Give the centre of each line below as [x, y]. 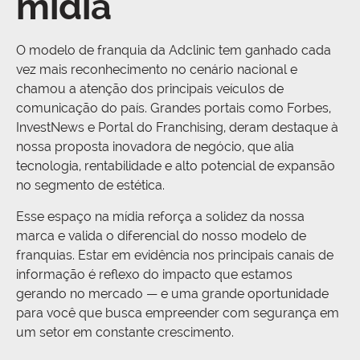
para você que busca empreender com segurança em [178, 313]
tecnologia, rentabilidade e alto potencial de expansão [176, 166]
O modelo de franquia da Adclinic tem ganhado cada [174, 51]
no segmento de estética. [90, 186]
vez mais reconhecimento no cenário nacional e [157, 70]
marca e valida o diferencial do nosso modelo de [161, 235]
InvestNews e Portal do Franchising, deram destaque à [177, 128]
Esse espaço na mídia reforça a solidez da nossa [160, 216]
